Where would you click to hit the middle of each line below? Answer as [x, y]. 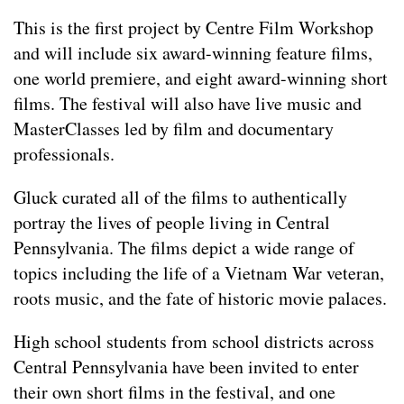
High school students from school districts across [194, 341]
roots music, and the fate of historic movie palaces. [200, 298]
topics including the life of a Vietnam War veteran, [199, 272]
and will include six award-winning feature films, [193, 52]
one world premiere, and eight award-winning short [201, 78]
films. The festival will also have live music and [188, 103]
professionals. [64, 153]
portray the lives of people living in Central [172, 222]
